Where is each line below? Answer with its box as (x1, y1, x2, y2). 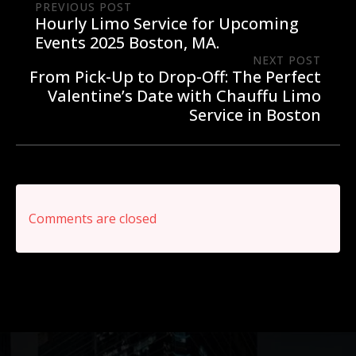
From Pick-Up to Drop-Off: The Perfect (29, 66, 321, 88)
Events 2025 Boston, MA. (35, 32, 219, 54)
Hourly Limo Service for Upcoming (35, 13, 299, 35)
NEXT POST (253, 52, 321, 68)
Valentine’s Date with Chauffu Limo (48, 85, 321, 107)
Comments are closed (29, 210, 157, 228)
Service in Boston (189, 104, 321, 126)
